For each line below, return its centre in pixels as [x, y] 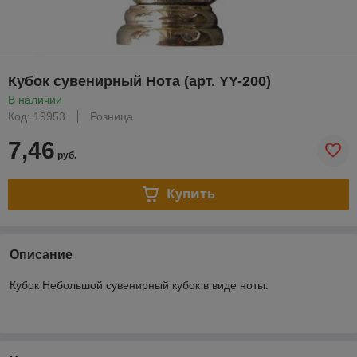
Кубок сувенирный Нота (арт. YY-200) [139, 81]
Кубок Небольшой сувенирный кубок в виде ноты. [139, 285]
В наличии [35, 99]
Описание [41, 254]
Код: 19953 [37, 116]
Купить [190, 194]
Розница [112, 116]
